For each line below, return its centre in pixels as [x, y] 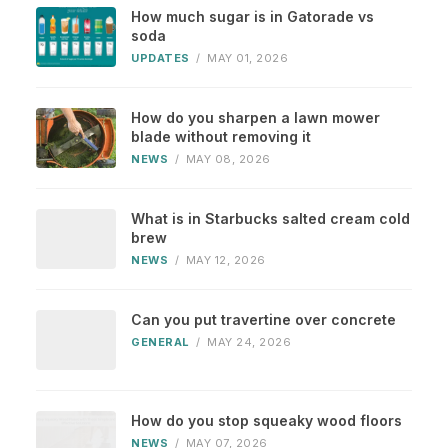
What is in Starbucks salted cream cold [270, 219]
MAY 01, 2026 [247, 58]
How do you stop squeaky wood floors [266, 421]
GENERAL [160, 342]
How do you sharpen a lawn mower [255, 118]
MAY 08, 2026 [228, 159]
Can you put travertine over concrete [263, 320]
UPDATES [160, 58]
